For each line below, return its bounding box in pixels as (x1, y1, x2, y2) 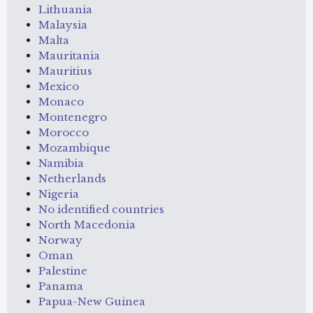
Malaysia (38, 17, 87, 31)
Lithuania (38, 2, 92, 16)
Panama (38, 279, 83, 293)
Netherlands (38, 171, 106, 185)
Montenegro (38, 110, 107, 124)
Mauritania (38, 48, 100, 62)
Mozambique (38, 140, 110, 154)
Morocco (38, 125, 89, 139)
